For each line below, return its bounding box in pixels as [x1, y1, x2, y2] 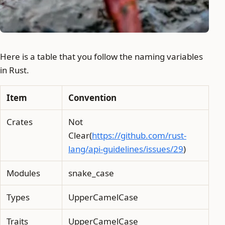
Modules [7, 167, 40, 179]
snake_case [68, 167, 114, 179]
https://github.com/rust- [92, 129, 186, 141]
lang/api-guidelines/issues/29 [68, 143, 183, 155]
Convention [68, 91, 117, 103]
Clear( [68, 129, 92, 141]
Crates [7, 116, 33, 128]
